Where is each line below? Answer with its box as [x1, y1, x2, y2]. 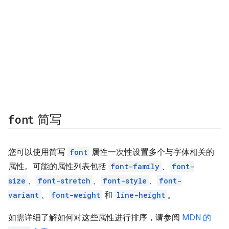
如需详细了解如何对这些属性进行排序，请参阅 [8, 213, 182, 223]
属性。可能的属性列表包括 [8, 162, 108, 172]
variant [8, 190, 39, 200]
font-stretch [38, 176, 90, 186]
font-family [110, 162, 159, 171]
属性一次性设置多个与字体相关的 [89, 147, 214, 157]
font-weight [51, 190, 100, 200]
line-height [117, 190, 165, 200]
